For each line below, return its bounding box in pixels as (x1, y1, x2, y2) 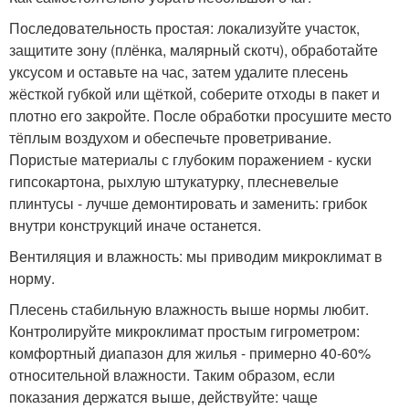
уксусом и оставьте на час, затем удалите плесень (9, 60, 348, 82)
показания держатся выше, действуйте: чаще (9, 385, 318, 407)
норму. (9, 267, 55, 288)
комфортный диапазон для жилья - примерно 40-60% (9, 341, 371, 363)
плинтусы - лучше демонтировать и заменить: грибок (9, 192, 367, 214)
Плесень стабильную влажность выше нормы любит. (9, 298, 369, 320)
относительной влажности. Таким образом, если (9, 363, 335, 385)
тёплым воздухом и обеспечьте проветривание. (9, 126, 331, 148)
